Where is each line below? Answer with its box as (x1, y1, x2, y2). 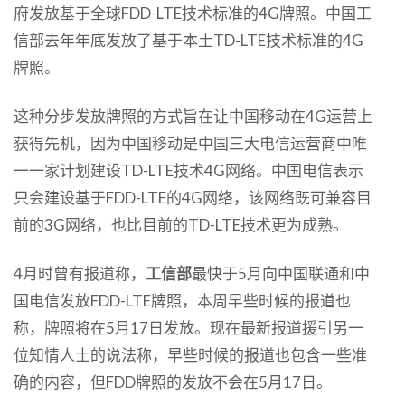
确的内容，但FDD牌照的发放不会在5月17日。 (14, 372, 332, 391)
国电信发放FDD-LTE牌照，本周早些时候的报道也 (14, 290, 351, 310)
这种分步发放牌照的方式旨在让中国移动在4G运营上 (14, 106, 372, 126)
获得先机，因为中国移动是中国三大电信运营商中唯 (14, 133, 367, 153)
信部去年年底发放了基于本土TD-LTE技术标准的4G (14, 30, 363, 50)
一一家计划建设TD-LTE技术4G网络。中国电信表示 (14, 160, 363, 180)
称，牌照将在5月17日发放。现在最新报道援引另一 (14, 317, 363, 337)
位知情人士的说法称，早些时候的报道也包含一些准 (14, 344, 367, 364)
